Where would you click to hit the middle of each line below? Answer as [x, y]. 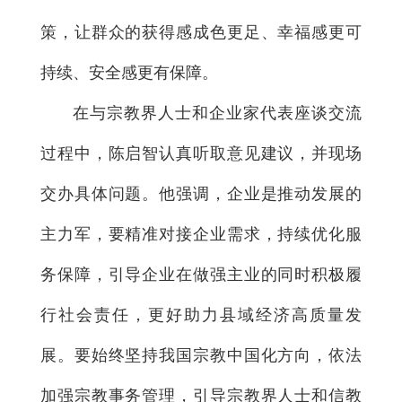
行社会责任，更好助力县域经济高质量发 [201, 315]
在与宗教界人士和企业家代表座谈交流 [217, 113]
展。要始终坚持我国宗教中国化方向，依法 [201, 355]
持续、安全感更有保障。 [129, 72]
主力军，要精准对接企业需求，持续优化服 [201, 234]
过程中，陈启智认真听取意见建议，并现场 [201, 153]
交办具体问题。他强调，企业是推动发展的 [201, 193]
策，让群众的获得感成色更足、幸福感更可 [201, 32]
